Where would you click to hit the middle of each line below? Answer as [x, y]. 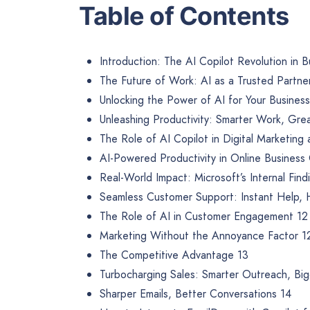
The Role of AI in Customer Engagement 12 [204, 217]
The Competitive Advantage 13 [174, 255]
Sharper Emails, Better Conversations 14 [195, 294]
